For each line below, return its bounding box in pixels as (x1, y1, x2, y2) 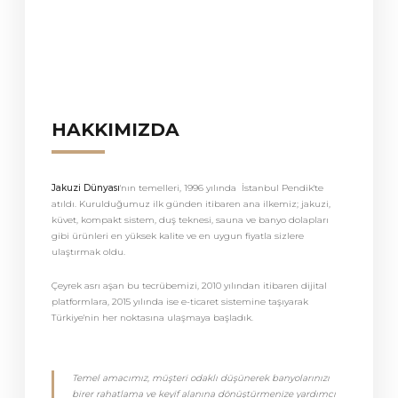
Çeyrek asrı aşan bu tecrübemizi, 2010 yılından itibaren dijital (52, 280, 327, 291)
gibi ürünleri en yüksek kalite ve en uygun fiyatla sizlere (52, 230, 304, 242)
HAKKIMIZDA (52, 118, 179, 140)
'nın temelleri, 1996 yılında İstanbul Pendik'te (120, 182, 323, 194)
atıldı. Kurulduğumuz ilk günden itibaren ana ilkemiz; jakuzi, (52, 198, 330, 210)
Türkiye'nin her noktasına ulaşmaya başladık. (52, 312, 253, 323)
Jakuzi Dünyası (52, 182, 120, 194)
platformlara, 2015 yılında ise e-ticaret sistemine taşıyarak (52, 296, 308, 307)
